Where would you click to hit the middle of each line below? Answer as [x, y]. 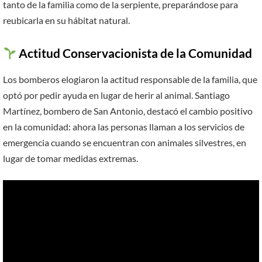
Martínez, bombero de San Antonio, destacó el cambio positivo [128, 111]
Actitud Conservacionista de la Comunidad [135, 54]
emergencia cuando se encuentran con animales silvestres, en [125, 142]
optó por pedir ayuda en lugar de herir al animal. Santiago [116, 95]
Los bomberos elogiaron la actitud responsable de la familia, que [130, 79]
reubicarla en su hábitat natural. [66, 20]
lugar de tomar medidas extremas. [70, 158]
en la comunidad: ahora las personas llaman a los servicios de [124, 126]
